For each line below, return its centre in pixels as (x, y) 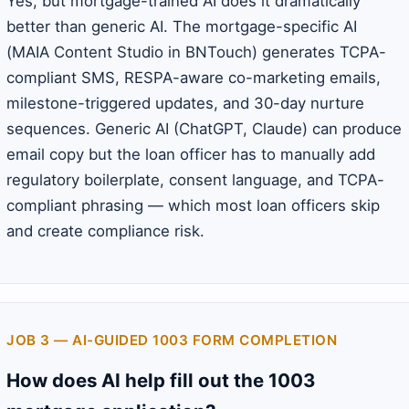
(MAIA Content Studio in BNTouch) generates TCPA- (196, 52)
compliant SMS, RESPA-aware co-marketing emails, (194, 78)
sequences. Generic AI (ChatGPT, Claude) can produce (204, 129)
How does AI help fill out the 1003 (161, 381)
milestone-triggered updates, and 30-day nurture (185, 104)
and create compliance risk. (105, 231)
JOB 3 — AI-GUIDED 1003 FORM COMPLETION (172, 341)
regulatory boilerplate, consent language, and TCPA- (195, 180)
